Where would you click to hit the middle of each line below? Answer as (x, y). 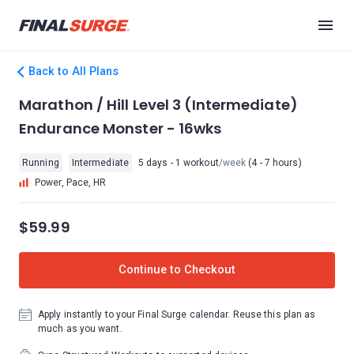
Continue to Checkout (177, 270)
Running (41, 163)
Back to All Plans (73, 72)
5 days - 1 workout (178, 163)
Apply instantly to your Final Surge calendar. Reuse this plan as (177, 314)
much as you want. (80, 329)
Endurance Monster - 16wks (121, 128)
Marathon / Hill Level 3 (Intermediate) (158, 105)
